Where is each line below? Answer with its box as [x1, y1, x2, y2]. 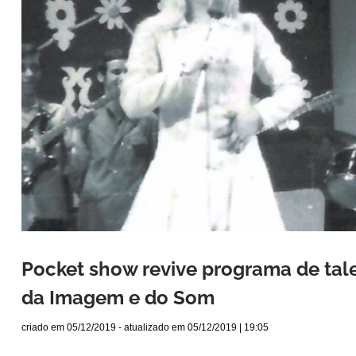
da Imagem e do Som [21, 286, 215, 310]
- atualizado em [116, 322, 188, 334]
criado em [21, 322, 67, 334]
